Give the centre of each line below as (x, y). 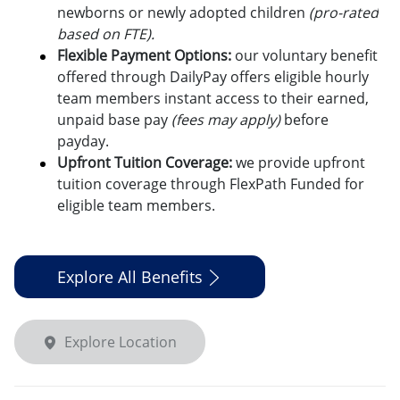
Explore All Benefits (130, 276)
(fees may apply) (228, 119)
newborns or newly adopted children (183, 12)
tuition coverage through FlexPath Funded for (211, 183)
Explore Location (121, 342)
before (306, 119)
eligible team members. (138, 205)
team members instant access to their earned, (213, 98)
